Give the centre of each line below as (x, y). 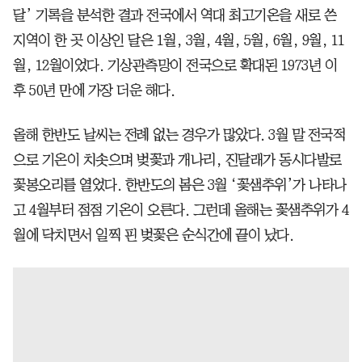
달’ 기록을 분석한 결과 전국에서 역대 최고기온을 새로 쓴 (175, 15)
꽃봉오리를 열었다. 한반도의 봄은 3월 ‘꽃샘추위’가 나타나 (180, 185)
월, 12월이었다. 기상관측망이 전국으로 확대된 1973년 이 (175, 65)
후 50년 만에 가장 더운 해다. (94, 90)
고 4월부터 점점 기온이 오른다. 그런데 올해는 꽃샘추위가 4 (181, 210)
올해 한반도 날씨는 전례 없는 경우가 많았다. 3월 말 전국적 (179, 135)
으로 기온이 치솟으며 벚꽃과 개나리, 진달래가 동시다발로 (177, 160)
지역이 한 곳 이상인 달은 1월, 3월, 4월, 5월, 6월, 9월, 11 (179, 40)
